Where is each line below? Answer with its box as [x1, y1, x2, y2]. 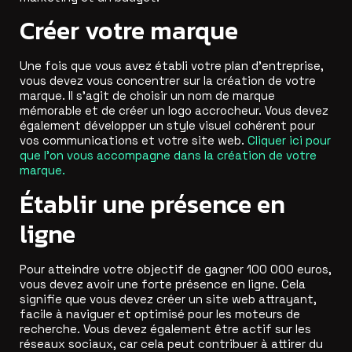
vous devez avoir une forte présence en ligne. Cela [20, 276, 306, 291]
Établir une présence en [20, 185, 285, 223]
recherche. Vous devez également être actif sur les [20, 321, 311, 336]
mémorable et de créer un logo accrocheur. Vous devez [20, 103, 328, 119]
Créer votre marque [20, 12, 238, 50]
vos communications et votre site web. [20, 133, 247, 148]
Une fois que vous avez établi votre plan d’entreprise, [20, 58, 324, 74]
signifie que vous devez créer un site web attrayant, [20, 291, 317, 306]
